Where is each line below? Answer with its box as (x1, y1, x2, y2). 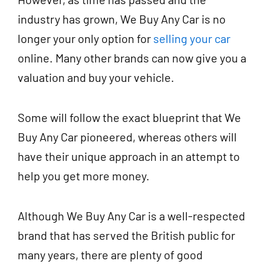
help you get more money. (18, 168, 152, 183)
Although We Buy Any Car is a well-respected (18, 208, 245, 223)
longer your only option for (18, 31, 153, 45)
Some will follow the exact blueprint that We (18, 110, 241, 124)
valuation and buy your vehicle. (18, 70, 177, 84)
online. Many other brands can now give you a (18, 50, 246, 65)
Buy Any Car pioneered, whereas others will (18, 129, 237, 144)
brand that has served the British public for (18, 227, 235, 242)
